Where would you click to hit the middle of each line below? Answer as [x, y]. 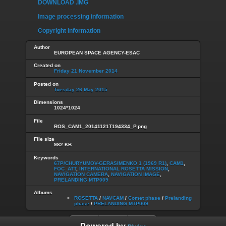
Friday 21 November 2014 [86, 71]
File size [44, 139]
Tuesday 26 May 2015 [81, 89]
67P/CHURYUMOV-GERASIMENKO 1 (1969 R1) [110, 163]
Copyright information [69, 31]
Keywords [46, 157]
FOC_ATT [65, 168]
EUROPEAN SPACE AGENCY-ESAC [97, 52]
